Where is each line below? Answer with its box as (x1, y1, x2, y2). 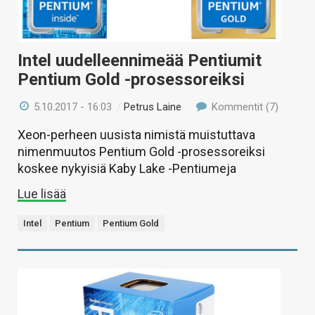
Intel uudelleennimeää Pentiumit (18, 50, 262, 70)
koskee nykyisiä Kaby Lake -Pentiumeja (18, 160, 236, 176)
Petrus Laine (124, 100, 182, 113)
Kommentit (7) (208, 100, 278, 113)
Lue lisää (18, 186, 66, 201)
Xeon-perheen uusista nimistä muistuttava (18, 127, 255, 142)
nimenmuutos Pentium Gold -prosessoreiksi (18, 143, 265, 159)
